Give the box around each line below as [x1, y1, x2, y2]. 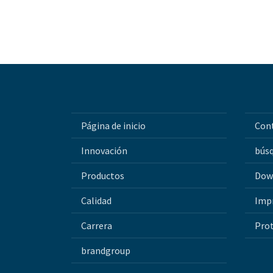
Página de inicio [81, 119, 146, 132]
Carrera [81, 219, 112, 232]
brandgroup [81, 244, 130, 257]
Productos [81, 169, 124, 182]
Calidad [81, 194, 112, 207]
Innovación [81, 144, 127, 157]
